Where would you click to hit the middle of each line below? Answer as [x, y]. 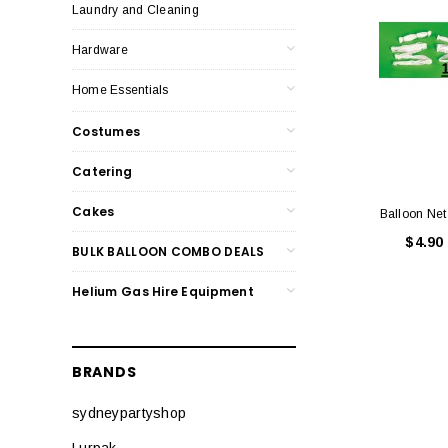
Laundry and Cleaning [135, 9]
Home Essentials [120, 89]
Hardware [100, 49]
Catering [102, 171]
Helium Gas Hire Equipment [163, 291]
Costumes [106, 131]
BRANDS [104, 371]
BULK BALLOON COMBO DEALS [168, 251]
